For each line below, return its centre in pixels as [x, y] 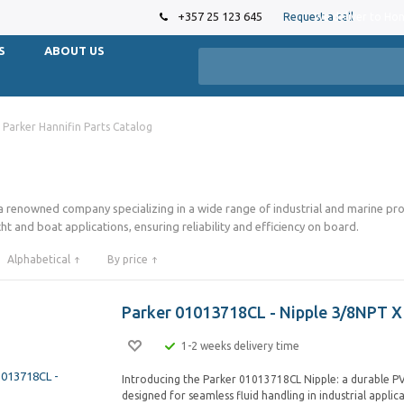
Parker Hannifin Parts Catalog [78, 127]
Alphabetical [39, 259]
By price [128, 259]
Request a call [319, 16]
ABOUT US [74, 50]
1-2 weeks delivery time [240, 345]
